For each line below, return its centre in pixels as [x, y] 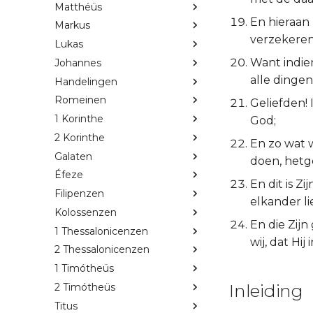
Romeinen [80, 100]
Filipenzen [79, 194]
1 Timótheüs [84, 269]
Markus [72, 26]
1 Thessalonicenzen [101, 231]
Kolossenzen [86, 212]
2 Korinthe [80, 137]
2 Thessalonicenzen [102, 250]
